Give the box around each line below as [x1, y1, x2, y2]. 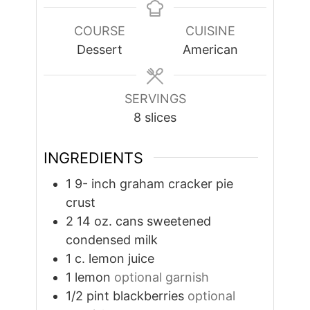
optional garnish [114, 270, 210, 285]
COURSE [73, 23, 125, 38]
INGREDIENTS [44, 148, 144, 167]
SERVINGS [124, 91, 186, 106]
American [183, 42, 239, 57]
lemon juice [89, 251, 155, 266]
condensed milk [66, 232, 158, 248]
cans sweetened [116, 214, 212, 229]
